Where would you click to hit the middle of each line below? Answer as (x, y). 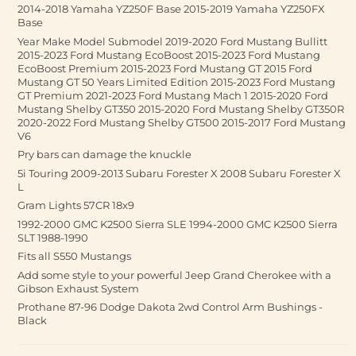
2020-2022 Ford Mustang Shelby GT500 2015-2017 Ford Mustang (182, 122)
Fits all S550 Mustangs (74, 256)
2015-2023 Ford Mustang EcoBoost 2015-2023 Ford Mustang (169, 54)
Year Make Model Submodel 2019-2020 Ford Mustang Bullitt (172, 41)
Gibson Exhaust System (78, 288)
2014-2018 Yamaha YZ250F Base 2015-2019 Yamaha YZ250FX (171, 9)
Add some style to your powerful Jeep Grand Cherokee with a (174, 275)
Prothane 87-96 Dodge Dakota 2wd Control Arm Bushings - (170, 307)
